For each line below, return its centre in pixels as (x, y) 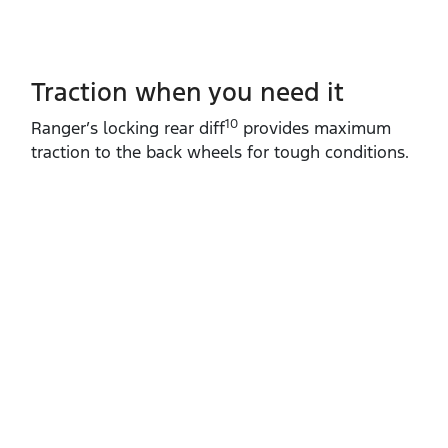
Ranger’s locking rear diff (128, 128)
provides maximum (314, 128)
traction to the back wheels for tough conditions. (220, 152)
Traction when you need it (187, 92)
